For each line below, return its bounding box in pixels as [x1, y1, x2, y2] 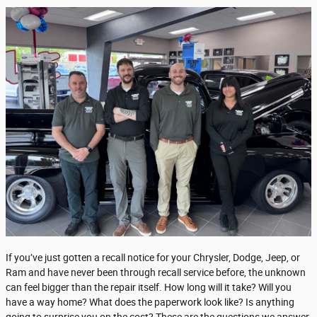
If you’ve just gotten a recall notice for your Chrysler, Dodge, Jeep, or [6, 251, 300, 263]
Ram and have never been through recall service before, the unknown [6, 266, 306, 278]
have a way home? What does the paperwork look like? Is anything [6, 296, 294, 308]
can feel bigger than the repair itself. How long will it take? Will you [6, 281, 292, 293]
